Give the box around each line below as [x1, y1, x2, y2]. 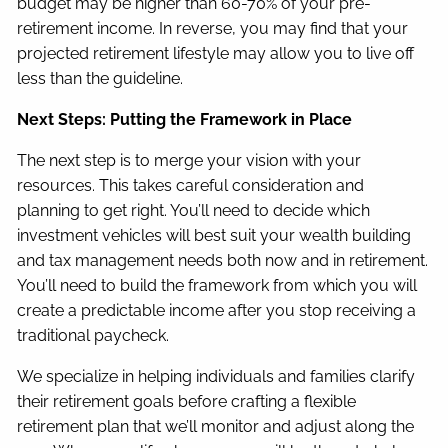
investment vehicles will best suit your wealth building [17, 225, 412, 245]
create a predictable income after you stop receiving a [17, 300, 417, 320]
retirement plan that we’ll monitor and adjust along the [17, 416, 415, 436]
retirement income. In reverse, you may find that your [17, 18, 409, 38]
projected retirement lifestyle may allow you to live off [17, 43, 415, 63]
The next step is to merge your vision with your [17, 150, 362, 170]
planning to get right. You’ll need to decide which [17, 200, 371, 220]
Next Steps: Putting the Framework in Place [17, 109, 353, 129]
